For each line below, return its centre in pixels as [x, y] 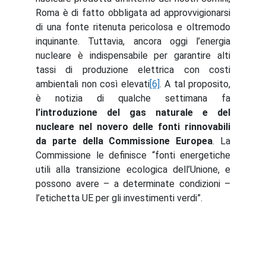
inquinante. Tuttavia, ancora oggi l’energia [133, 41]
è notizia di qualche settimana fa [133, 98]
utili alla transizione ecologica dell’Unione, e [133, 170]
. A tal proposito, [195, 84]
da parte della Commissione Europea [124, 141]
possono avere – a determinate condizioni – [133, 184]
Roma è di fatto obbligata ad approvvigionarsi [133, 13]
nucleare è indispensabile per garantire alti [133, 56]
